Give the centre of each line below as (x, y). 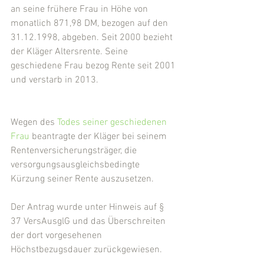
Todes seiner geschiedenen (113, 123)
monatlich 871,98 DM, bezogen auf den (90, 24)
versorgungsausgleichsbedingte (76, 165)
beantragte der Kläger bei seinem (99, 137)
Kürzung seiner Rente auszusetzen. (82, 179)
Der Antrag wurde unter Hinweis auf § (88, 207)
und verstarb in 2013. (55, 80)
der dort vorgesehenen (57, 236)
